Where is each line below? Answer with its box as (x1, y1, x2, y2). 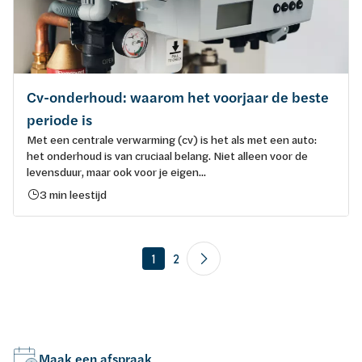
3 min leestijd (40, 186, 107, 202)
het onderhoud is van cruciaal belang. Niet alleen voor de (27, 147, 308, 163)
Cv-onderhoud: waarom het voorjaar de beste (27, 86, 329, 107)
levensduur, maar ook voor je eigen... (27, 163, 206, 179)
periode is (27, 109, 92, 130)
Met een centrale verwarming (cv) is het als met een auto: (27, 131, 317, 147)
